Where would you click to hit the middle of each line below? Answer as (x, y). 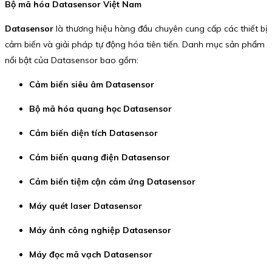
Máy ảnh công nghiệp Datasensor (100, 230)
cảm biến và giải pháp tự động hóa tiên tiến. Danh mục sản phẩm (135, 45)
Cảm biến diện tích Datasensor (93, 133)
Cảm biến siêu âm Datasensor (92, 85)
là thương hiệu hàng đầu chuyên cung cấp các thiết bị (160, 29)
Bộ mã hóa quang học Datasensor (100, 109)
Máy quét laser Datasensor (86, 206)
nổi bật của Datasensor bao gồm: (72, 60)
